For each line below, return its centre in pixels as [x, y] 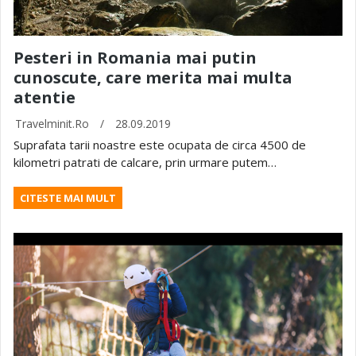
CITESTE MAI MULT [68, 197]
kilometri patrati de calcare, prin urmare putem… [145, 162]
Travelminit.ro [52, 123]
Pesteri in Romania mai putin [135, 57]
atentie [44, 97]
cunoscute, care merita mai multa [153, 77]
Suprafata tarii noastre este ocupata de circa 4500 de [160, 144]
